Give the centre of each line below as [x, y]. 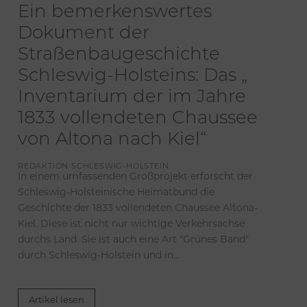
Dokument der [84, 34]
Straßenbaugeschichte [119, 56]
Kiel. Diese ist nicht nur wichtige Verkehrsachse [131, 225]
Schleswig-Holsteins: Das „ [133, 77]
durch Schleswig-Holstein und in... [99, 256]
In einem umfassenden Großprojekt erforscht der [135, 177]
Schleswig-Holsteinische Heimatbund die [116, 193]
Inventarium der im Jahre [132, 98]
